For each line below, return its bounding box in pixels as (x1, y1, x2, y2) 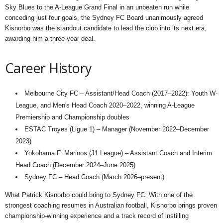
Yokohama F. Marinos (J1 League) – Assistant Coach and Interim (24, 149, 212, 157)
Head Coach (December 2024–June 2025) (15, 161, 135, 169)
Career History (5, 59, 92, 77)
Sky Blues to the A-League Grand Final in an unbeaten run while (5, 3, 189, 11)
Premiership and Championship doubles (15, 113, 129, 121)
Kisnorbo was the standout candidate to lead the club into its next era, (5, 24, 207, 32)
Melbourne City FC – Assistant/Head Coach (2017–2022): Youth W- (24, 90, 218, 97)
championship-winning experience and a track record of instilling (5, 212, 189, 220)
